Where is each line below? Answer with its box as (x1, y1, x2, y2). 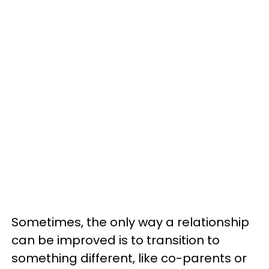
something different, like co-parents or (11, 250, 247, 267)
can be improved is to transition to (11, 232, 220, 249)
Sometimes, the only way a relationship (11, 214, 249, 231)
